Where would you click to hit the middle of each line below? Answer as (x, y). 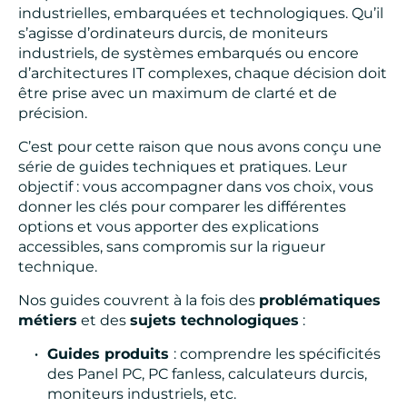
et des (104, 321)
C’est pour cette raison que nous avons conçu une (200, 147)
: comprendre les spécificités (277, 354)
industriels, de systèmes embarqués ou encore (189, 54)
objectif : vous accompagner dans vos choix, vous (196, 187)
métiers (48, 321)
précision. (53, 114)
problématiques (320, 301)
